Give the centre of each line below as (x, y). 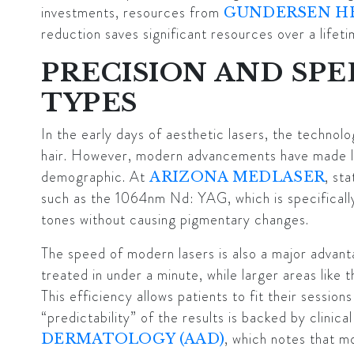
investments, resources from (130, 13)
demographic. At (93, 177)
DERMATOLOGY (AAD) (133, 339)
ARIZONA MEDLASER (237, 177)
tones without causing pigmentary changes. (175, 220)
